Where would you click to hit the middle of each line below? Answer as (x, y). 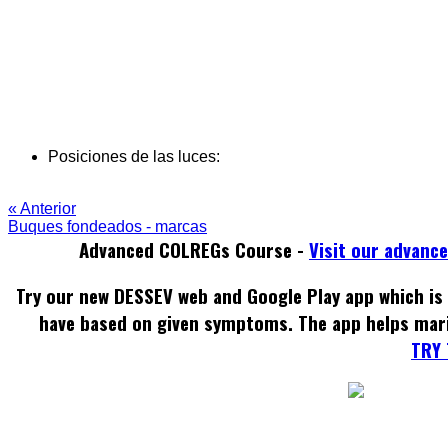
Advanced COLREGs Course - (194, 250)
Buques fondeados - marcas (107, 226)
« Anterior (42, 208)
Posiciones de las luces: (134, 156)
